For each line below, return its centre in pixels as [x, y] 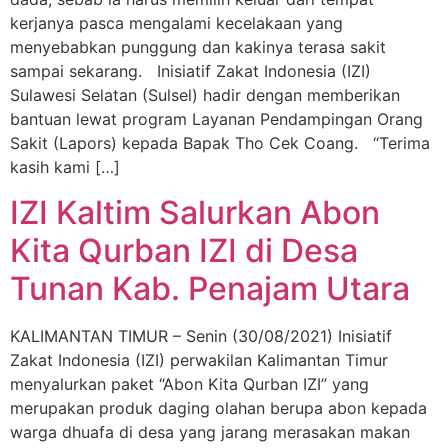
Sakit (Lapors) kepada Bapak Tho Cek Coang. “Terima [220, 143]
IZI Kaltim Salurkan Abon [195, 212]
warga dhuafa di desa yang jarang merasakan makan [210, 431]
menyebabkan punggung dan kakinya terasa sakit [198, 47]
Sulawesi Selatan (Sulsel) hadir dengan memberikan [205, 95]
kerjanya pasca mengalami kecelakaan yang [176, 23]
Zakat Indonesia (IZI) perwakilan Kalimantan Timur [199, 359]
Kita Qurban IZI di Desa [184, 250]
